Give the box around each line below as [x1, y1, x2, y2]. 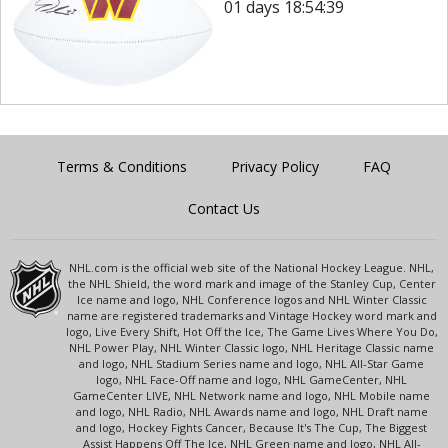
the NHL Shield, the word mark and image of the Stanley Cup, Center [67, 276, 436, 292]
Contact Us [188, 199, 260, 219]
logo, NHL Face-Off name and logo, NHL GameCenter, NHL [96, 372, 408, 388]
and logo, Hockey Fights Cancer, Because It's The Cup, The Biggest [76, 420, 428, 436]
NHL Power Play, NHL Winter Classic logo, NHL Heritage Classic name [69, 340, 435, 356]
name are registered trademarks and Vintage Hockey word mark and [66, 308, 437, 324]
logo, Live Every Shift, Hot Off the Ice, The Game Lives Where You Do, [65, 324, 438, 340]
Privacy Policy [231, 157, 319, 177]
